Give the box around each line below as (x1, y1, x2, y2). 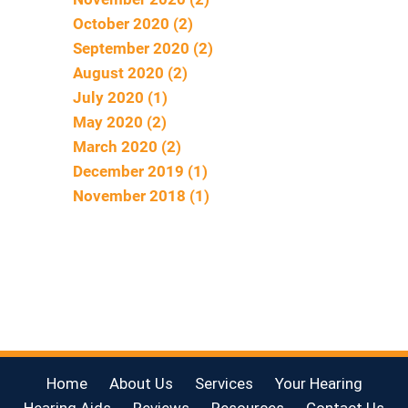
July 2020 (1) (73, 87, 168, 107)
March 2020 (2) (73, 137, 181, 156)
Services (194, 373, 253, 393)
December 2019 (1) (73, 161, 208, 180)
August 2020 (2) (73, 63, 188, 82)
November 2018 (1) (73, 186, 209, 205)
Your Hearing (274, 373, 362, 393)
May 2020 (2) (73, 112, 167, 131)
